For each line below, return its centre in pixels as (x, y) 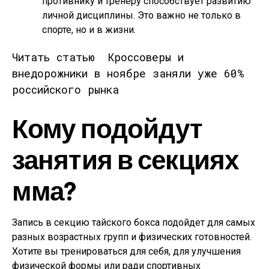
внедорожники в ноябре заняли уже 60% (128, 73)
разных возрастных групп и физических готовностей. (132, 237)
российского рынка (65, 89)
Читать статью (53, 57)
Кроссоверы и (146, 57)
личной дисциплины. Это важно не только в (141, 15)
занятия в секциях (125, 159)
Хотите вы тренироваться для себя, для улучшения (126, 251)
